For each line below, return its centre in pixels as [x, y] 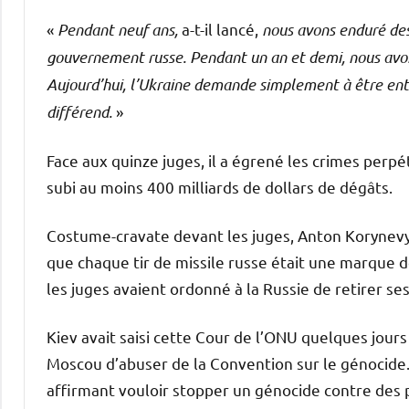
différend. [79, 111]
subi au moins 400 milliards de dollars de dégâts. [220, 187]
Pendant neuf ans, [120, 29]
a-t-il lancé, [222, 29]
